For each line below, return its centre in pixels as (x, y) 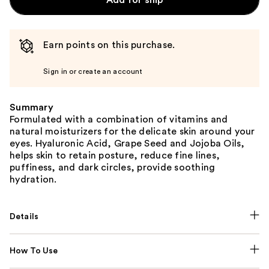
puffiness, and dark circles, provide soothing (113, 168)
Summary (32, 108)
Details (24, 217)
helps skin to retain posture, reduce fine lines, (115, 156)
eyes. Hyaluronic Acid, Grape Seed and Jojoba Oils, (127, 144)
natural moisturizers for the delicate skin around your (132, 132)
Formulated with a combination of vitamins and (119, 120)
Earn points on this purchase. (109, 45)
